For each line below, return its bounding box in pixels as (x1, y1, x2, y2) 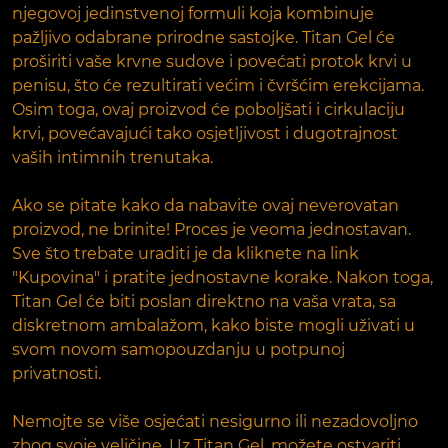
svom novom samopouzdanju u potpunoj (12, 339, 345, 359)
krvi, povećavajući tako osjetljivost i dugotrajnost (12, 123, 398, 143)
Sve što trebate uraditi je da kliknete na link (12, 243, 359, 263)
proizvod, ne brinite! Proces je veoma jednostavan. (12, 219, 411, 239)
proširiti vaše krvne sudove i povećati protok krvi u (12, 51, 412, 71)
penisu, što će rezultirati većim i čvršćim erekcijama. (12, 75, 424, 95)
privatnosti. (12, 363, 101, 383)
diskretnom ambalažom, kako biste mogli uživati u (12, 315, 415, 335)
